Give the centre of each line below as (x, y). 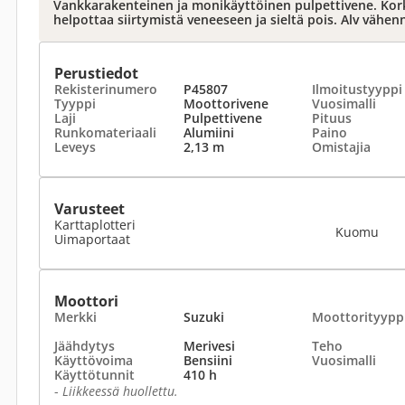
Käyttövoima (94, 360)
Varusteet (89, 209)
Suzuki (203, 317)
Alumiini (208, 132)
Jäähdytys (85, 346)
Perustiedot (96, 73)
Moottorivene (226, 104)
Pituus (332, 118)
